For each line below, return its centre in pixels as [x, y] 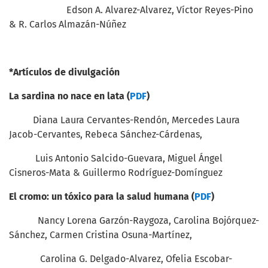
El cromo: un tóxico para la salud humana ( [102, 197]
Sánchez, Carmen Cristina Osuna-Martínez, [105, 235]
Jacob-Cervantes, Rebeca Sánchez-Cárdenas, [110, 134]
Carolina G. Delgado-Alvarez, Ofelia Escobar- [121, 259]
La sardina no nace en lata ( [69, 96]
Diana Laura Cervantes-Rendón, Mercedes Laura [124, 120]
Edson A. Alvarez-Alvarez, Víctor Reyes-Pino [131, 10]
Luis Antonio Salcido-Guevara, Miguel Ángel [116, 158]
